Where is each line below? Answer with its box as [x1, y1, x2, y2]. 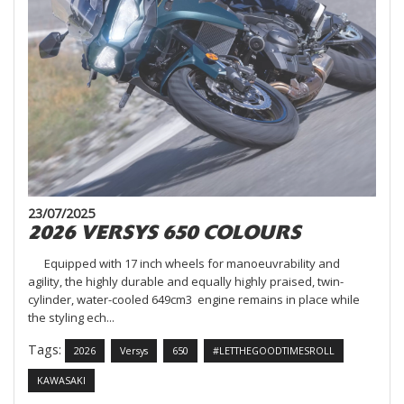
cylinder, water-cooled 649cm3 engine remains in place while [28, 290, 360, 308]
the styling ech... [28, 308, 115, 326]
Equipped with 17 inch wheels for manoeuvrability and [28, 254, 340, 271]
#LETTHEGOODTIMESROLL [213, 344, 335, 358]
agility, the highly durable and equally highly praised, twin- [28, 272, 344, 289]
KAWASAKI [37, 373, 86, 388]
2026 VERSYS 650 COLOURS [28, 218, 300, 245]
